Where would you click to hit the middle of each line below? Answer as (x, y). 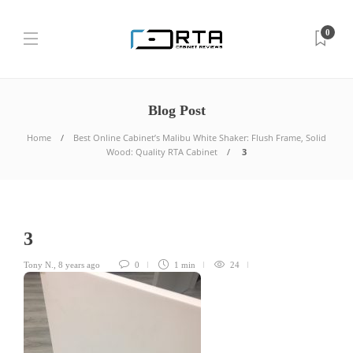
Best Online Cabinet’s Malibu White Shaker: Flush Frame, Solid (200, 137)
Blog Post (176, 110)
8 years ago (79, 265)
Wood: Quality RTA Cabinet (162, 152)
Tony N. (39, 265)
